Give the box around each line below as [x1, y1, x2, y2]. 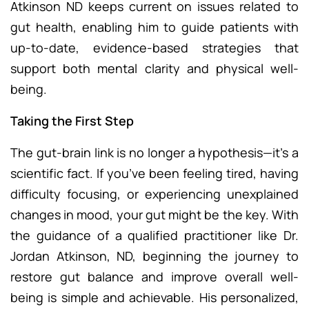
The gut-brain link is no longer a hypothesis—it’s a [10, 144, 299, 161]
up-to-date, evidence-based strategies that [10, 39, 299, 57]
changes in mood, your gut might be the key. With [10, 206, 299, 223]
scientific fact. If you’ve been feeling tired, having [10, 165, 299, 182]
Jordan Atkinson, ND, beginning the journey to [10, 248, 299, 265]
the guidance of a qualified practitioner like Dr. [10, 227, 299, 244]
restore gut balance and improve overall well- [10, 268, 299, 286]
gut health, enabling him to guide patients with [10, 19, 299, 36]
